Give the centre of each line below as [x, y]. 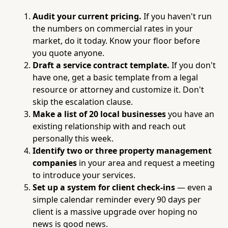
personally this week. [73, 138]
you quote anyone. [68, 53]
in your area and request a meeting [146, 163]
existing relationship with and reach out [109, 126]
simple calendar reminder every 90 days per [117, 199]
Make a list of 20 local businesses [99, 114]
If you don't [193, 65]
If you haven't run [177, 16]
